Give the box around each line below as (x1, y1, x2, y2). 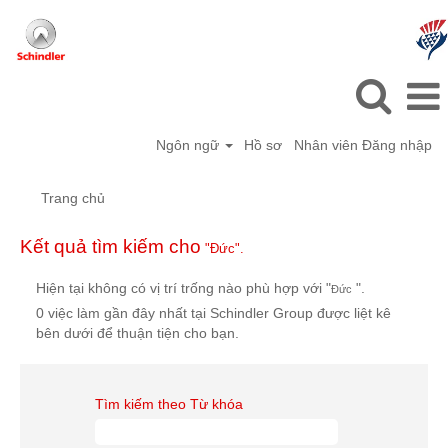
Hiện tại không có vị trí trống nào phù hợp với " (36, 280, 331, 296)
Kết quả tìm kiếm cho (20, 236, 201, 257)
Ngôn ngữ (155, 137, 223, 153)
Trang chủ (41, 190, 105, 206)
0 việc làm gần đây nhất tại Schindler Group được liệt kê (36, 305, 391, 321)
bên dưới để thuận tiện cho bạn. (36, 325, 239, 341)
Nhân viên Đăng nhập (294, 137, 432, 153)
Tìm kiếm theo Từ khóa (95, 396, 243, 412)
